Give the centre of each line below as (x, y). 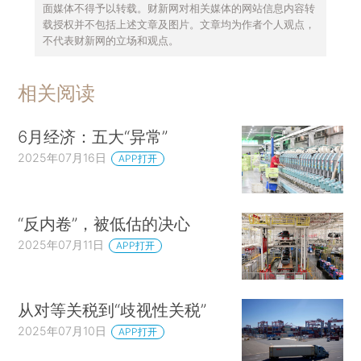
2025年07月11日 (61, 244)
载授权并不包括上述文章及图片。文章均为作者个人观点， (178, 25)
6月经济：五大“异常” (93, 137)
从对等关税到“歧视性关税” (112, 310)
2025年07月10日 (62, 331)
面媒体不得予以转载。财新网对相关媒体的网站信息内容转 (178, 8)
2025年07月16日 (62, 158)
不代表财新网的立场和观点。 (110, 41)
